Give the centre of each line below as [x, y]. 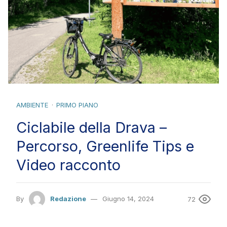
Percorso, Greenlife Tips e [105, 146]
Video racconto [68, 165]
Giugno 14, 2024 [128, 198]
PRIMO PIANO [77, 105]
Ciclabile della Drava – [91, 128]
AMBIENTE [32, 105]
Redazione [68, 198]
